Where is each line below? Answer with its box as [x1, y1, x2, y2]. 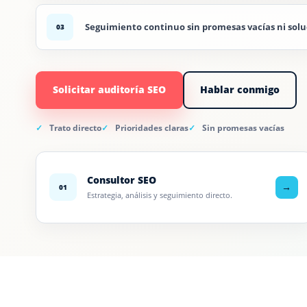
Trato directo [49, 121, 101, 134]
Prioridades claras [115, 121, 188, 134]
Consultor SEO [87, 173, 156, 186]
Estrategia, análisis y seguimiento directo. [87, 189, 232, 200]
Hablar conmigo [200, 83, 280, 96]
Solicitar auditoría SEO [53, 83, 166, 96]
